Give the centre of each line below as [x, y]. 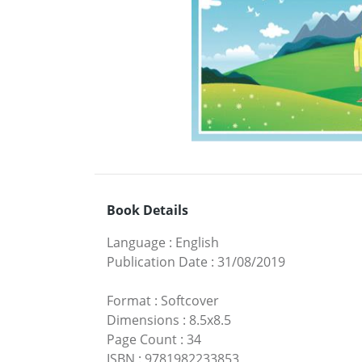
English [197, 243]
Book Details [147, 210]
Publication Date [157, 262]
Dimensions [143, 320]
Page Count [142, 340]
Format [129, 301]
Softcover [190, 301]
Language [136, 243]
